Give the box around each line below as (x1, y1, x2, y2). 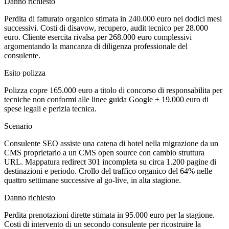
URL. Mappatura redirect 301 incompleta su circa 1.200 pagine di (4, 157, 216, 167)
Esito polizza (4, 68, 45, 78)
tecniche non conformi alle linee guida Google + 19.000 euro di (4, 95, 209, 104)
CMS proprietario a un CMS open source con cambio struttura (4, 148, 204, 157)
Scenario (4, 122, 32, 131)
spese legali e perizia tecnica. (4, 104, 97, 113)
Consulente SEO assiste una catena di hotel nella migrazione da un (4, 139, 218, 148)
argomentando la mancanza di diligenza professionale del (4, 42, 188, 51)
